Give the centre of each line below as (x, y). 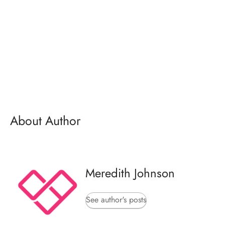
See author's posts (116, 200)
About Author (45, 120)
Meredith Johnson (130, 173)
